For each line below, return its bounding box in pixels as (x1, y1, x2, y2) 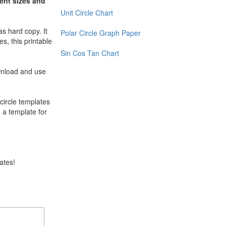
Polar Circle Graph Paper (60, 28, 141, 38)
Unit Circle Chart (60, 8, 113, 18)
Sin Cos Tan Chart (60, 48, 119, 59)
